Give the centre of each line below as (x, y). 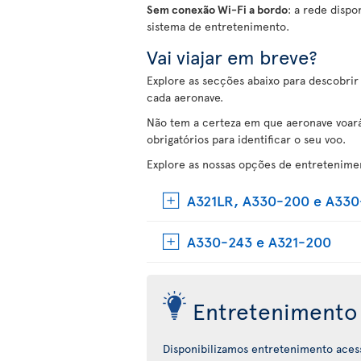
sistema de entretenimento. (218, 26)
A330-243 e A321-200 (259, 241)
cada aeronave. (185, 97)
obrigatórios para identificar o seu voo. (246, 139)
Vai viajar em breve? (232, 57)
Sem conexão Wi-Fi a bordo (217, 9)
